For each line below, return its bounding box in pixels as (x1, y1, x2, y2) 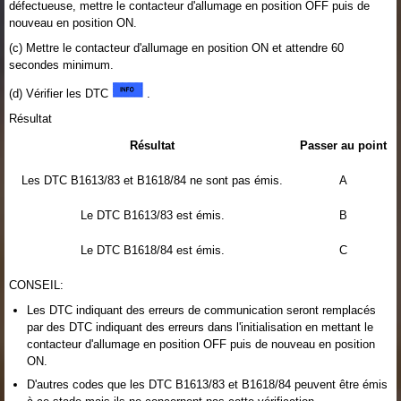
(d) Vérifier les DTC (9, 86, 112, 100)
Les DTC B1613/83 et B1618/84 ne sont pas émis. (21, 173, 283, 187)
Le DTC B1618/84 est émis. (80, 243, 225, 257)
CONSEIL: (9, 277, 64, 292)
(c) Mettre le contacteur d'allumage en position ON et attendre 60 (9, 40, 344, 55)
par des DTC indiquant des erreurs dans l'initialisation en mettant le (27, 320, 373, 334)
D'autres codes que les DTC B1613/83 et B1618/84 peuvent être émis (27, 377, 388, 391)
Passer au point (299, 138, 387, 152)
